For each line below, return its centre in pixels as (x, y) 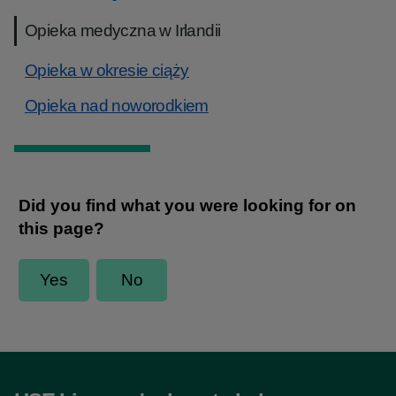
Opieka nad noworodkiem (117, 106)
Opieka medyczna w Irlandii (123, 30)
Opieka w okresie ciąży (107, 70)
